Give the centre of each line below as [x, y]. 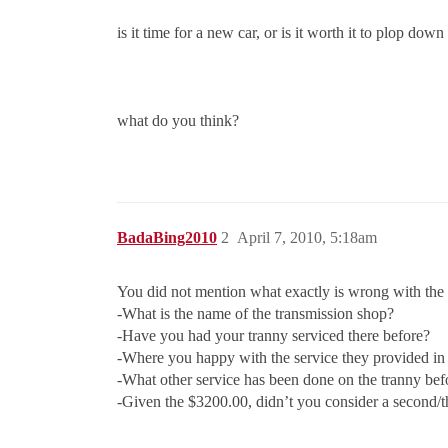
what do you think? [178, 121]
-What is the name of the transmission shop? [255, 314]
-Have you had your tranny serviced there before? [273, 336]
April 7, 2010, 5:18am [307, 238]
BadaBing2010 [167, 238]
